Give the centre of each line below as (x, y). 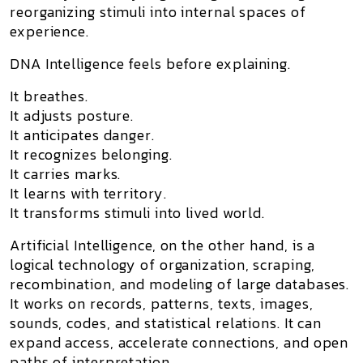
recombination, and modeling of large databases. (180, 284)
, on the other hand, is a (234, 245)
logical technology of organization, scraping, (162, 265)
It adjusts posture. (72, 115)
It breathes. (49, 96)
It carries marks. (66, 174)
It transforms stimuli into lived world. (138, 213)
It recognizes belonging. (91, 154)
